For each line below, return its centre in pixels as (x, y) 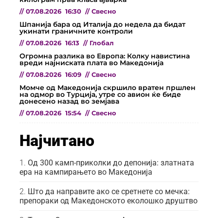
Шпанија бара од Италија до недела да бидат (102, 25)
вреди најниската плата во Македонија (91, 63)
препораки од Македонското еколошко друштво (109, 201)
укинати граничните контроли (76, 31)
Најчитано (57, 141)
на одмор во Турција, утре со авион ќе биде (100, 95)
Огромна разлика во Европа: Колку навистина (105, 56)
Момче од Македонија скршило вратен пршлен (108, 88)
